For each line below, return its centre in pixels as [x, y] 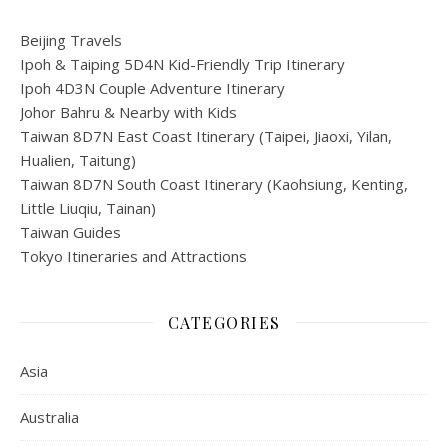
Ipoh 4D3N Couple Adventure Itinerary [152, 87]
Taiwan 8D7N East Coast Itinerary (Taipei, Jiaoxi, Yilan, [206, 135]
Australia [49, 416]
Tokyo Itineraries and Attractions [133, 255]
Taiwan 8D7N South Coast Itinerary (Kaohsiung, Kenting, [214, 183]
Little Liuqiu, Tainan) [88, 207]
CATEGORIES [224, 322]
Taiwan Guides [70, 231]
